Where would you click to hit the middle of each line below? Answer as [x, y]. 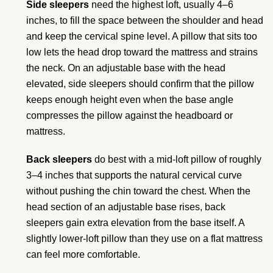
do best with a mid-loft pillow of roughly [177, 159]
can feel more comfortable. [83, 254]
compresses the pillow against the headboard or [129, 115]
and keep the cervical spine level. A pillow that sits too [142, 36]
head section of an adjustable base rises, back [126, 207]
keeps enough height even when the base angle [130, 99]
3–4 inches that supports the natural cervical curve [134, 175]
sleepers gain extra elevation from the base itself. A [135, 222]
